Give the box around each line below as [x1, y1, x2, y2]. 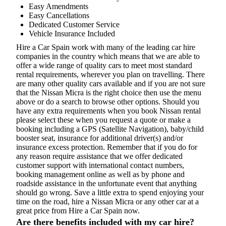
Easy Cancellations [29, 11, 89, 20]
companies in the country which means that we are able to [16, 51, 200, 61]
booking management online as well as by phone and [16, 169, 185, 179]
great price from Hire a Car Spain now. [16, 206, 140, 215]
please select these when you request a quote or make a [16, 115, 191, 124]
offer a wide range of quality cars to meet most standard [16, 61, 192, 70]
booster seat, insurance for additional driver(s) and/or [16, 133, 183, 142]
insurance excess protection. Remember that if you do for [16, 142, 197, 151]
